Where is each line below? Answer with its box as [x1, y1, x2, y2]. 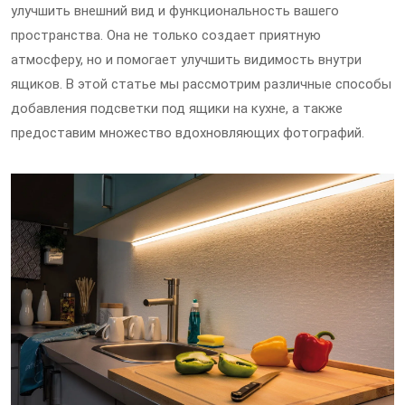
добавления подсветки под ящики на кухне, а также [11, 100, 343, 117]
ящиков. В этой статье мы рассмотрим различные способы [11, 76, 391, 92]
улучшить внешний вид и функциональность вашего [11, 3, 339, 19]
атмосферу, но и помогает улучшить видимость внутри [11, 52, 362, 68]
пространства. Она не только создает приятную [11, 27, 321, 43]
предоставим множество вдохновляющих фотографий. [11, 125, 364, 141]
